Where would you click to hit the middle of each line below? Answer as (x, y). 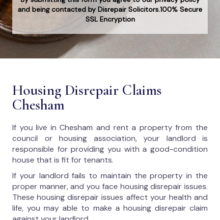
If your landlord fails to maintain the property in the (110, 176)
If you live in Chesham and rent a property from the (110, 127)
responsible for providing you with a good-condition (110, 149)
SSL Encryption (110, 19)
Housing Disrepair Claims (87, 90)
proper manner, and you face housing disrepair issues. (110, 186)
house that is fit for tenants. (63, 160)
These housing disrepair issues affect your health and (110, 197)
